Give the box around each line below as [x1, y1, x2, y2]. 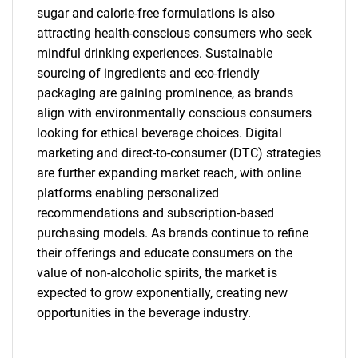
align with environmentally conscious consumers [37, 105, 312, 121]
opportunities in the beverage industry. [37, 304, 251, 320]
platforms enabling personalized [37, 185, 219, 201]
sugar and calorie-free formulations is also [37, 5, 275, 21]
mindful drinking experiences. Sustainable [37, 45, 272, 61]
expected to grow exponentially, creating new [37, 284, 288, 300]
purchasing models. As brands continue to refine [37, 225, 308, 241]
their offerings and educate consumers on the [37, 245, 292, 261]
